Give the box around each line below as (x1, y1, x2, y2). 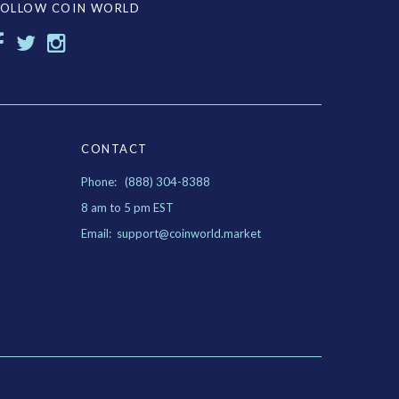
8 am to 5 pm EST (81, 200, 174, 215)
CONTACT (81, 142, 148, 156)
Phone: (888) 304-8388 (81, 175, 210, 189)
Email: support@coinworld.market (81, 226, 261, 240)
